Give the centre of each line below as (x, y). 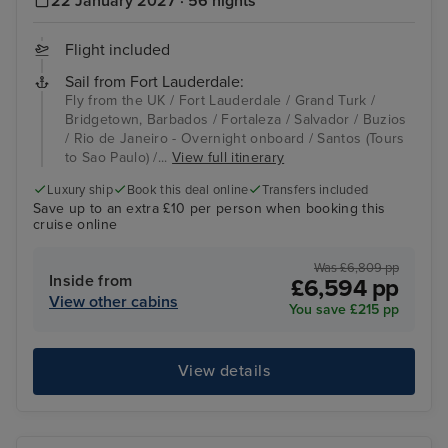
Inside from (91, 280)
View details (224, 371)
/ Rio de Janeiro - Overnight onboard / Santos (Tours (235, 139)
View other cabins (113, 301)
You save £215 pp (344, 309)
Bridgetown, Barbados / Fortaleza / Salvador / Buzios (236, 120)
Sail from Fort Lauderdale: (154, 82)
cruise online (75, 224)
